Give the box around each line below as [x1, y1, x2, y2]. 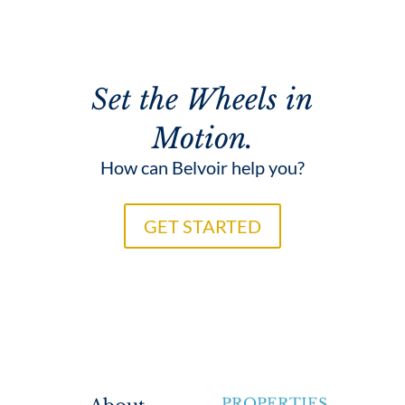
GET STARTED [143, 215, 261, 238]
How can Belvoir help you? [99, 156, 305, 179]
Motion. [151, 121, 253, 156]
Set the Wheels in [91, 82, 314, 118]
